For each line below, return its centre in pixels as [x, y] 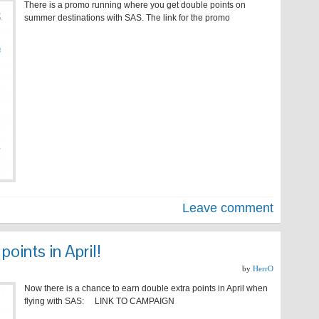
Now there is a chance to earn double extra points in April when [146, 288]
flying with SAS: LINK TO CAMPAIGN [99, 301]
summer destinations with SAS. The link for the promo [127, 18]
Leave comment [228, 208]
